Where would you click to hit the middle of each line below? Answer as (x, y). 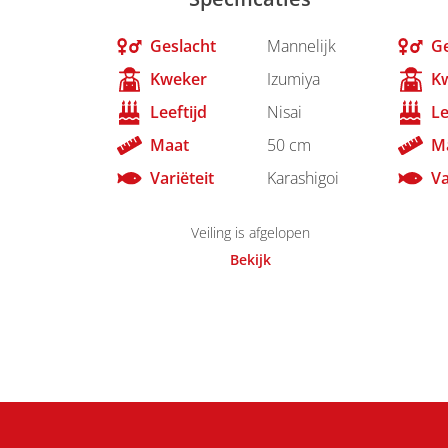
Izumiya (293, 79)
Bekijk (250, 259)
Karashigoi (303, 178)
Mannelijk (301, 46)
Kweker (178, 79)
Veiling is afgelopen (250, 232)
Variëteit (182, 178)
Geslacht (183, 46)
